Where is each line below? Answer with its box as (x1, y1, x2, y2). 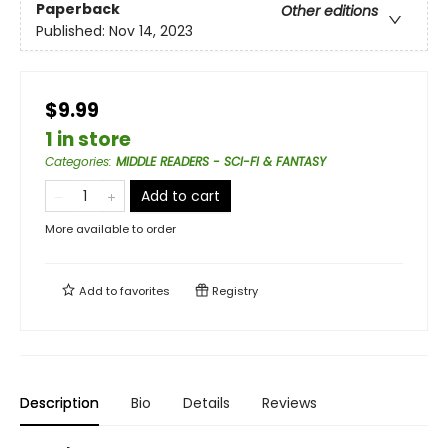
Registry (209, 282, 258, 299)
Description (20, 392, 99, 413)
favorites (120, 282, 170, 299)
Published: (36, 21, 109, 42)
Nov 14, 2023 (109, 21, 193, 42)
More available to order (45, 220, 176, 237)
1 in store (45, 125, 131, 153)
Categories (45, 152, 109, 170)
